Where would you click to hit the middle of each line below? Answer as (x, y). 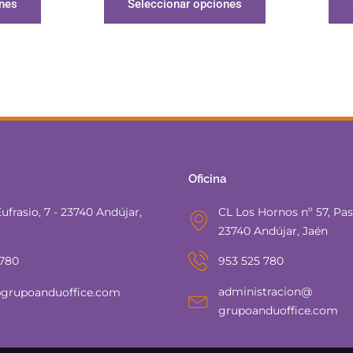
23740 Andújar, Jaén (273, 230)
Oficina (207, 178)
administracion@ (265, 291)
